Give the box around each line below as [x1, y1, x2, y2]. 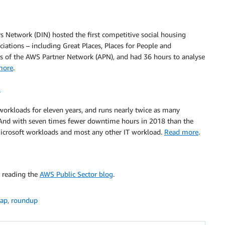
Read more [164, 128, 198, 136]
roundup [11, 196, 38, 204]
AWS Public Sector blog [40, 170, 113, 178]
